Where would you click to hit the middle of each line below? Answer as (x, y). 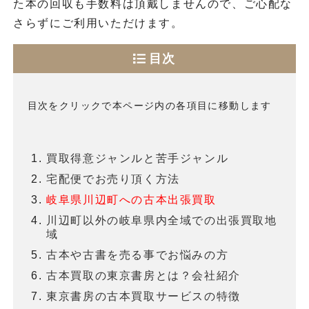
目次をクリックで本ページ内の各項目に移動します (149, 105)
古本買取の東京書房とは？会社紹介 (143, 276)
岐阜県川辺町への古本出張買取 (131, 200)
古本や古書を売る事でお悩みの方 (138, 255)
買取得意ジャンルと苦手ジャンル (138, 159)
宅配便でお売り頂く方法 (113, 179)
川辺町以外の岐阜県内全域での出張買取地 (162, 221)
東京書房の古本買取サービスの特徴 (143, 297)
